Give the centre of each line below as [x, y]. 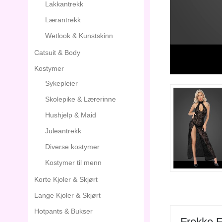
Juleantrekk [63, 131]
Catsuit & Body [57, 53]
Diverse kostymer [72, 147]
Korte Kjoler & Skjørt [66, 179]
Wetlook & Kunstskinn [79, 36]
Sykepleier [61, 83]
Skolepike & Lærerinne [81, 99]
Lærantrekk [63, 20]
